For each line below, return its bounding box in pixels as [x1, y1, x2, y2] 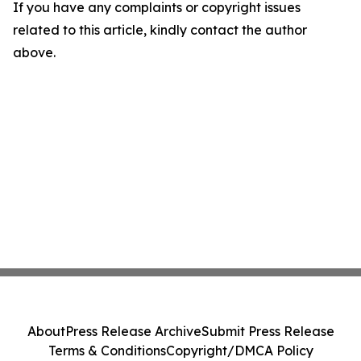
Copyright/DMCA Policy [165, 342, 313, 359]
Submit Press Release [201, 323, 334, 339]
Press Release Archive [64, 323, 201, 339]
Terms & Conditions [48, 342, 166, 359]
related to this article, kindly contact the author [13, 22, 307, 39]
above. [13, 44, 56, 61]
